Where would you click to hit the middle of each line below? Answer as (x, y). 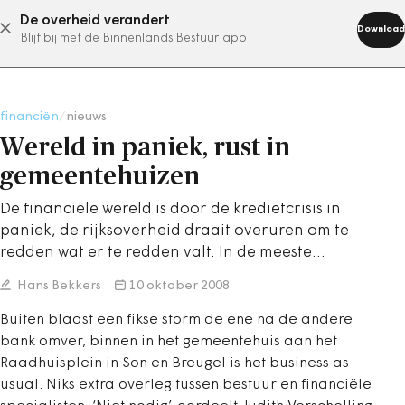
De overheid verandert (95, 21)
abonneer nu (180, 28)
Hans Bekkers (58, 286)
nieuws (86, 117)
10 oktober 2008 (179, 286)
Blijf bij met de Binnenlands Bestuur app (133, 38)
